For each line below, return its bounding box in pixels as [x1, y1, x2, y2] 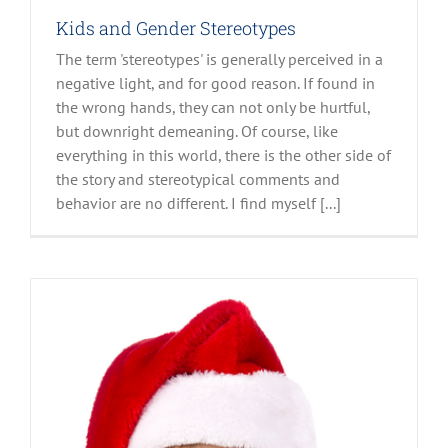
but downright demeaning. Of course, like [56, 120, 338, 141]
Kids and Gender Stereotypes [56, 15, 296, 40]
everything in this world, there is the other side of [56, 144, 391, 165]
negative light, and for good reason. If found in [56, 72, 375, 93]
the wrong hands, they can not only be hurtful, [56, 96, 370, 117]
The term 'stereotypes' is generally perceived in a [56, 48, 383, 69]
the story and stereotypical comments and [56, 168, 340, 189]
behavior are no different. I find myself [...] [56, 192, 341, 213]
